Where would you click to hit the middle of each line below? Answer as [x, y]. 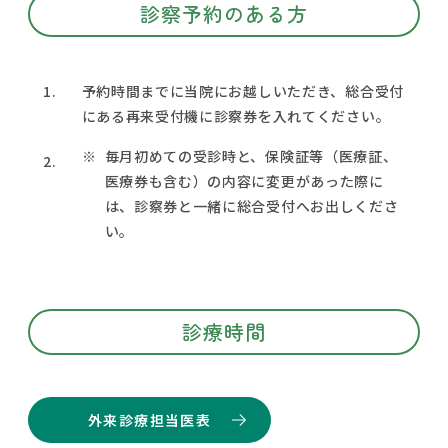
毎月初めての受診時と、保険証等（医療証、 [251, 155]
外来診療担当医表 [149, 419]
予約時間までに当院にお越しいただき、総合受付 [242, 90]
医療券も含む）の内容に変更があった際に [244, 180]
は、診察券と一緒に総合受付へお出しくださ [251, 205]
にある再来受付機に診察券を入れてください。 [236, 115]
